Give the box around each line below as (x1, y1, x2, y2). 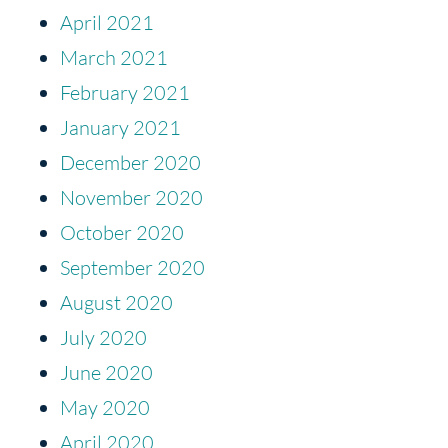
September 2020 (60, 254, 205, 280)
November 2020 (60, 184, 203, 210)
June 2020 (60, 359, 153, 385)
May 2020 (60, 394, 150, 420)
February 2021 (60, 79, 190, 105)
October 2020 (60, 219, 184, 245)
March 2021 (60, 44, 168, 70)
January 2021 (60, 114, 181, 140)
